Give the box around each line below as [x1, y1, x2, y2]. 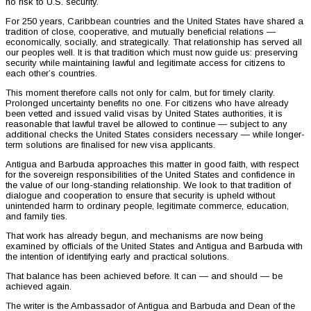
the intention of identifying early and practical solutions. [6, 251, 229, 262]
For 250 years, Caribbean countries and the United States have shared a [6, 15, 303, 26]
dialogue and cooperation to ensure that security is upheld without [6, 190, 275, 201]
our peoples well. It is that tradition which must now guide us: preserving [6, 47, 298, 58]
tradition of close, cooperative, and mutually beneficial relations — [6, 26, 276, 37]
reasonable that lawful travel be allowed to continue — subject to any [6, 118, 287, 129]
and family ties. [6, 210, 67, 221]
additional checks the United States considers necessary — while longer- [6, 128, 305, 140]
